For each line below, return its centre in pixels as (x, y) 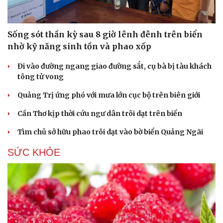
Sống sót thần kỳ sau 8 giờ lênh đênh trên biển (105, 35)
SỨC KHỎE (34, 153)
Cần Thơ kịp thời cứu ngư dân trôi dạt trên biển (100, 114)
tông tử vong (41, 77)
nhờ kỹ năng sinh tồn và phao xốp (79, 47)
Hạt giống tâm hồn (150, 8)
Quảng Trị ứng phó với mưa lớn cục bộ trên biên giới (109, 95)
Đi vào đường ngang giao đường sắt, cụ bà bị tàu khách (114, 66)
